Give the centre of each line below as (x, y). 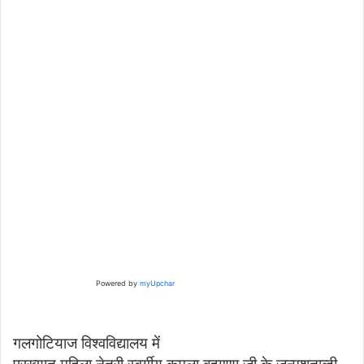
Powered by (116, 284)
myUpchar (156, 284)
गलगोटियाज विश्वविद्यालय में (87, 344)
